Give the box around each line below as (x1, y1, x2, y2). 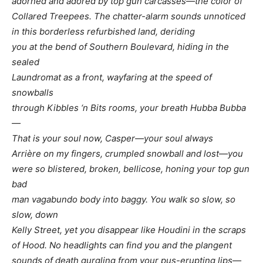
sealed (12, 56, 39, 68)
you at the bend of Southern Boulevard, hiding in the (12, 41, 229, 52)
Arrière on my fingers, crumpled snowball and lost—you (12, 147, 243, 159)
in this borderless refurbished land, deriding (12, 25, 195, 37)
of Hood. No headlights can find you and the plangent (12, 239, 232, 251)
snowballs (12, 86, 53, 98)
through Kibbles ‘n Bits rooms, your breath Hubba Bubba (12, 102, 246, 113)
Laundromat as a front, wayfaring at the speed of (12, 71, 212, 83)
